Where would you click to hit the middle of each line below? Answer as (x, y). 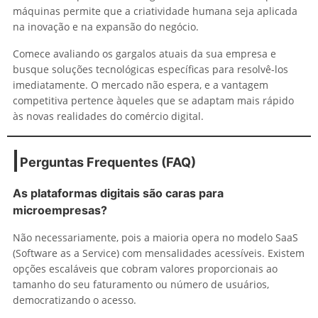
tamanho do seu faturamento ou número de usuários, (141, 284)
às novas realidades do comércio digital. (108, 116)
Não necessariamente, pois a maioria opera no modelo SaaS (155, 237)
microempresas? (60, 210)
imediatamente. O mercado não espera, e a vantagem (141, 84)
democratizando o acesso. (75, 300)
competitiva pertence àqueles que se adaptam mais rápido (153, 100)
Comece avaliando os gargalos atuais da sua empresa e (144, 53)
